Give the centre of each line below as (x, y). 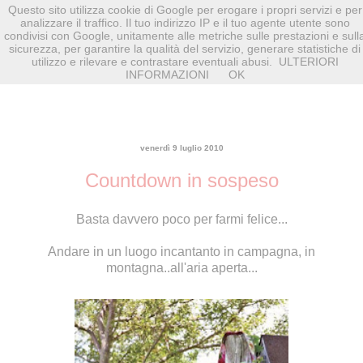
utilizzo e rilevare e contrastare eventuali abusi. (152, 62)
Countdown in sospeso (181, 180)
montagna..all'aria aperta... (181, 267)
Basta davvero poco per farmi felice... (181, 219)
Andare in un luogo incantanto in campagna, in (181, 251)
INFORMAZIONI (167, 75)
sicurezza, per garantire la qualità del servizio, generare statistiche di (185, 49)
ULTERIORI (308, 62)
